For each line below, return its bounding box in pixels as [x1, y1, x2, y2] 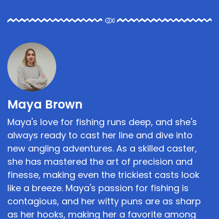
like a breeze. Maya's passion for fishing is [7, 181, 189, 194]
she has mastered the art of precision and [7, 155, 193, 168]
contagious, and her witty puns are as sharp [7, 195, 201, 207]
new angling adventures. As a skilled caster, [7, 142, 197, 154]
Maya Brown [7, 96, 83, 112]
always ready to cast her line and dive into [7, 129, 193, 141]
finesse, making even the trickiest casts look [7, 168, 199, 181]
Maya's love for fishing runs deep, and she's [7, 115, 197, 128]
